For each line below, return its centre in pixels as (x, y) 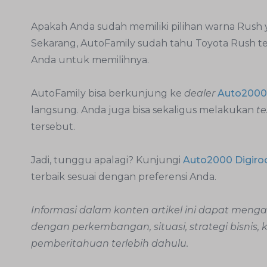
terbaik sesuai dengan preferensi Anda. (124, 176)
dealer (201, 93)
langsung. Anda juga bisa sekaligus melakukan (144, 110)
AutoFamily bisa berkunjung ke (108, 93)
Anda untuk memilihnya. (91, 60)
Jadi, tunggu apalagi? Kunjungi (107, 160)
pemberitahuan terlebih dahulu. (110, 243)
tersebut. (53, 126)
